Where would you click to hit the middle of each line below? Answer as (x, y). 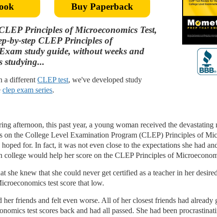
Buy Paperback (102, 7)
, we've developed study (105, 80)
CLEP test (53, 80)
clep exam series (28, 90)
